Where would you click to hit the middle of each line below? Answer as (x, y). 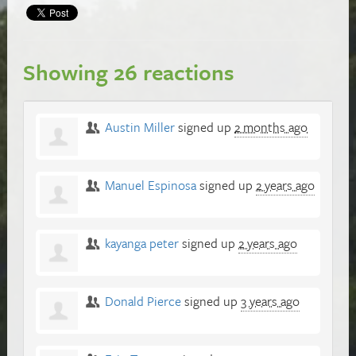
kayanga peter (142, 243)
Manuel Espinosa (151, 185)
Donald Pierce (143, 301)
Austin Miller (140, 127)
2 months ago (271, 127)
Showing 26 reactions (129, 72)
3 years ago (271, 301)
